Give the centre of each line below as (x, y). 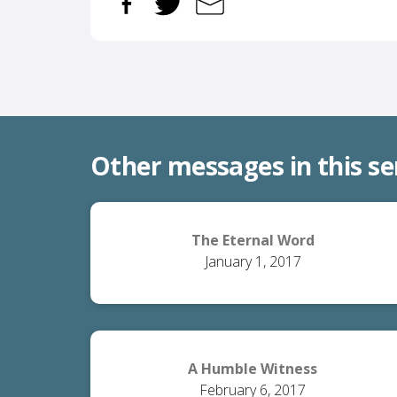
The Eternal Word (253, 240)
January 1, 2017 (253, 261)
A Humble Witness (253, 369)
